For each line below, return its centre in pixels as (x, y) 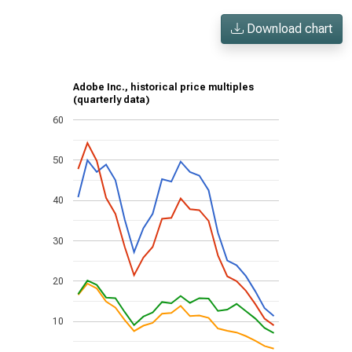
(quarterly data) (111, 100)
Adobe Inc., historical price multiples (163, 88)
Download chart (288, 29)
